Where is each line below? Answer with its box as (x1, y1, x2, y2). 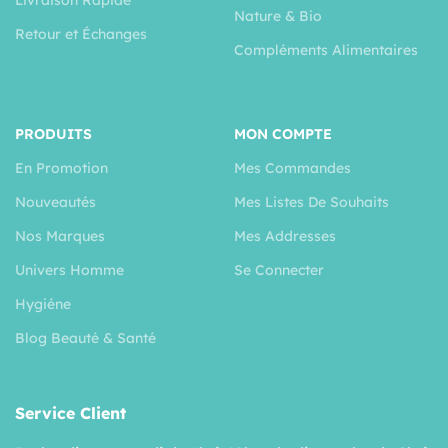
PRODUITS (15, 124, 92, 143)
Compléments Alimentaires (233, 40, 418, 59)
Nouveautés (15, 192, 96, 211)
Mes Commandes (233, 158, 351, 177)
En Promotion (15, 158, 108, 177)
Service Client (15, 402, 126, 423)
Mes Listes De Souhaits (233, 192, 389, 211)
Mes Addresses (233, 226, 336, 245)
